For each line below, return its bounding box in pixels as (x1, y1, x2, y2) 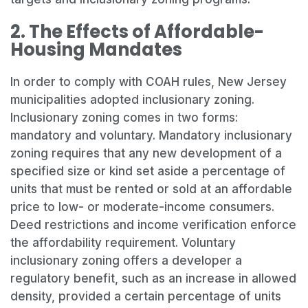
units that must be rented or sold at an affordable (10, 182, 292, 197)
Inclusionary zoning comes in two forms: (10, 111, 238, 125)
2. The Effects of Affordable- (10, 19, 264, 45)
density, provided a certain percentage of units (10, 289, 281, 304)
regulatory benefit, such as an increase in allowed (10, 272, 296, 286)
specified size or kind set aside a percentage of (10, 164, 285, 179)
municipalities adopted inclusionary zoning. (10, 93, 254, 107)
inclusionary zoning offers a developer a (10, 254, 242, 268)
